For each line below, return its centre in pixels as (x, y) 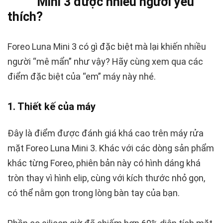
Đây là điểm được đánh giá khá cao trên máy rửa (106, 133)
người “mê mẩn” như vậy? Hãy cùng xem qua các (105, 62)
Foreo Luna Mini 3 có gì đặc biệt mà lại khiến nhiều (107, 47)
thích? (25, 17)
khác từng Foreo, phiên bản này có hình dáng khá (104, 163)
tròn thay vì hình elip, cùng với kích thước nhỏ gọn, (106, 178)
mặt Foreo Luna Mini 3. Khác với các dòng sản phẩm (111, 148)
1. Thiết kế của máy (52, 107)
